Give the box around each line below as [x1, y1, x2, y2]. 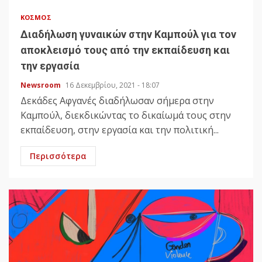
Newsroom [20, 80, 63, 91]
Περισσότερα [30, 150, 87, 162]
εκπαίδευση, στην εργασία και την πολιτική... [20, 123, 219, 137]
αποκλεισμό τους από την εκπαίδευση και [20, 44, 230, 57]
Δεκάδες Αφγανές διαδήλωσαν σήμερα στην [20, 94, 214, 108]
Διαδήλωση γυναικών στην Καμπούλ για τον [20, 28, 236, 41]
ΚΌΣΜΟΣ [20, 13, 51, 22]
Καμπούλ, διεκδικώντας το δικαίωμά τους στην [20, 109, 231, 122]
